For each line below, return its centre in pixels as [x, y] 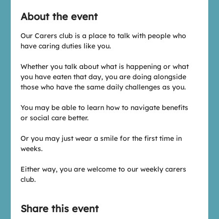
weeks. [32, 149]
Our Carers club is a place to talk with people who [105, 36]
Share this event [60, 208]
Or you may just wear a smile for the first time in [102, 138]
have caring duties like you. [66, 46]
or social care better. [55, 118]
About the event [59, 16]
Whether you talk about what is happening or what [106, 66]
